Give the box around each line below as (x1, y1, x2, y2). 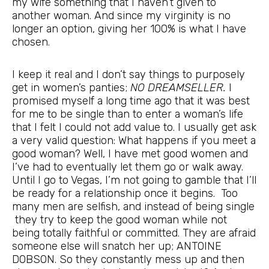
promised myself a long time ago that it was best (12, 94, 250, 107)
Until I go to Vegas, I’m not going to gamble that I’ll (12, 173, 256, 187)
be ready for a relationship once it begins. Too (12, 186, 238, 200)
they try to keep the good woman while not (12, 213, 227, 226)
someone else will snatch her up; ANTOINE (12, 239, 222, 253)
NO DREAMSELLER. (130, 80, 226, 94)
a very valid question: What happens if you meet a (12, 133, 256, 147)
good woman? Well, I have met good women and (12, 147, 248, 160)
